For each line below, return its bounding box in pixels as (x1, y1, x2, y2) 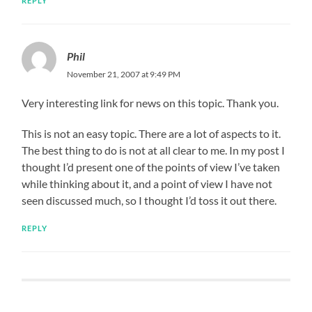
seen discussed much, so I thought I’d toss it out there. (22, 193, 277, 207)
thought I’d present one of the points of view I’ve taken (22, 159, 281, 173)
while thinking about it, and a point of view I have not (22, 176, 273, 190)
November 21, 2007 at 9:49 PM (67, 68, 181, 79)
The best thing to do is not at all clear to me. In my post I (22, 143, 286, 157)
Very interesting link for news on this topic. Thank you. (22, 95, 279, 109)
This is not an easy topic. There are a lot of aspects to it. (22, 126, 281, 140)
